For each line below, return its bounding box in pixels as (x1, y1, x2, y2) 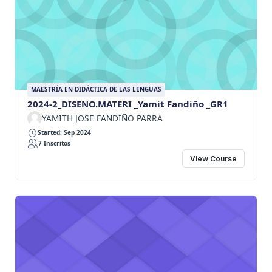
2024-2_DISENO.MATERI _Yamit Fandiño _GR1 (27, 98, 228, 110)
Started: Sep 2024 (38, 128, 91, 137)
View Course (189, 154, 237, 163)
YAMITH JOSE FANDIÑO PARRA (42, 112, 163, 124)
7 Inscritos (38, 139, 70, 148)
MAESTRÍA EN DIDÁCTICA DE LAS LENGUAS (31, 85, 161, 94)
